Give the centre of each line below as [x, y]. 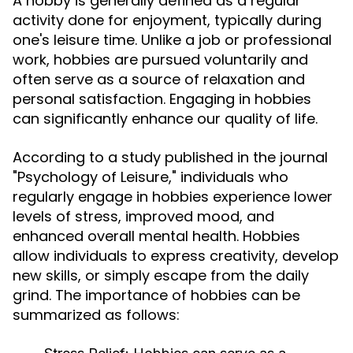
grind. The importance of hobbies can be [156, 295]
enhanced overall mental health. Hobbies [156, 236]
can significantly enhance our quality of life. [165, 119]
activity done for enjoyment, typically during [167, 20]
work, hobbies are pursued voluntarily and [160, 59]
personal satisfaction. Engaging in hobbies [162, 99]
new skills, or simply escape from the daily [161, 275]
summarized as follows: [96, 315]
